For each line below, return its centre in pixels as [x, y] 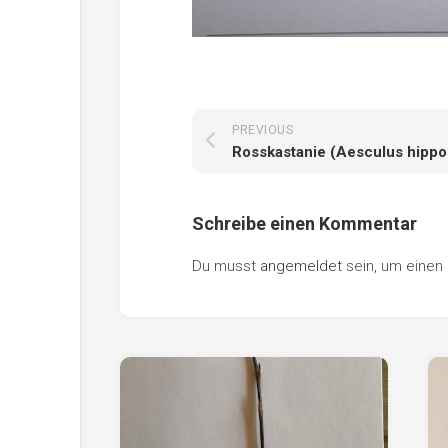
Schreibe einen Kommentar [304, 223]
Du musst [226, 266]
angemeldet [301, 266]
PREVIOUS [262, 130]
